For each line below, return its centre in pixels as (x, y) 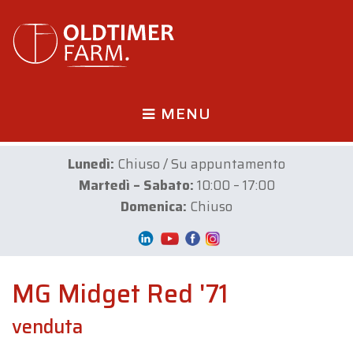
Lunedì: (91, 164)
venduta (47, 327)
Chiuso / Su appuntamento (200, 164)
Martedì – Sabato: (136, 185)
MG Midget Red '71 (120, 294)
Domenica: (154, 206)
